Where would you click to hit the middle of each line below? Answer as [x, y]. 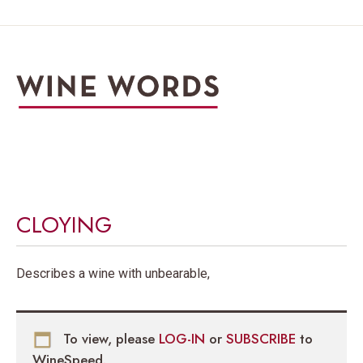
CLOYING [64, 224]
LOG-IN [184, 338]
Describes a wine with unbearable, [113, 273]
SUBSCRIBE [263, 338]
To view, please [109, 338]
